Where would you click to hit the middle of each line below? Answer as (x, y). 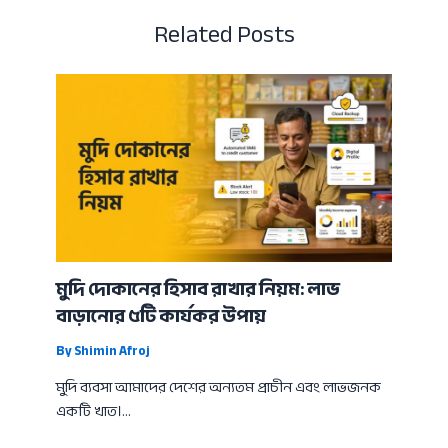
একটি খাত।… (94, 411)
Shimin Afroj (112, 351)
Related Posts (224, 34)
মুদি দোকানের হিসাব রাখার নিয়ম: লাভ (198, 289)
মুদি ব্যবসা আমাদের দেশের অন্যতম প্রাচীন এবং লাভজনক (219, 387)
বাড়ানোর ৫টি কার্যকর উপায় (161, 316)
